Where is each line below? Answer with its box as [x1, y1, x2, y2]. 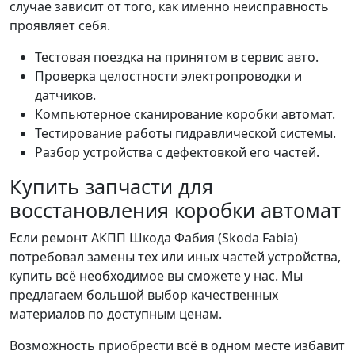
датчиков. [35, 86, 96, 104]
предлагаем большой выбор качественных [10, 285, 278, 303]
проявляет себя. [10, 16, 110, 34]
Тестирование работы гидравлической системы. [35, 124, 336, 142]
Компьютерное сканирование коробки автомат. [35, 105, 335, 123]
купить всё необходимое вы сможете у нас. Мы [10, 266, 303, 284]
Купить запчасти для [10, 172, 213, 200]
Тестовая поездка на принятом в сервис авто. [35, 48, 319, 66]
